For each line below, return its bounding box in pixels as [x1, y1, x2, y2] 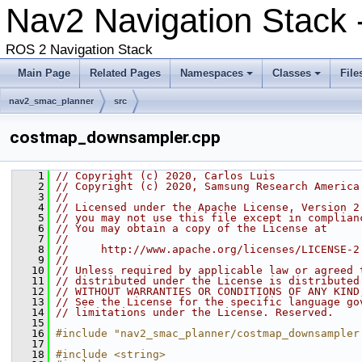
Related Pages [90, 67, 161, 79]
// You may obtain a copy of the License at [56, 222, 327, 234]
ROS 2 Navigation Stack [6, 42, 153, 57]
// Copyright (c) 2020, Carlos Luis [56, 170, 276, 182]
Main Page [18, 67, 70, 79]
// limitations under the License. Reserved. [56, 306, 334, 318]
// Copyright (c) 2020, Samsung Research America [56, 180, 360, 192]
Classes [272, 67, 311, 79]
